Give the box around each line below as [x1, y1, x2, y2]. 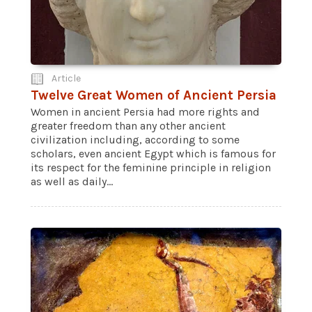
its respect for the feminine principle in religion [31, 161, 271, 174]
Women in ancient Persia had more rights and [31, 105, 260, 118]
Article [52, 72, 81, 84]
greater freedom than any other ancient [31, 119, 226, 132]
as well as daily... [31, 175, 113, 188]
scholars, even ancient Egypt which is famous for [31, 147, 276, 160]
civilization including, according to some [31, 133, 240, 146]
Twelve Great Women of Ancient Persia [31, 87, 276, 103]
